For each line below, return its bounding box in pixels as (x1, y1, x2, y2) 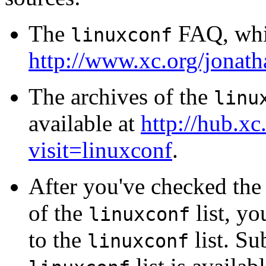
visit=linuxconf (28, 137, 172, 163)
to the (28, 226, 87, 252)
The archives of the (28, 83, 214, 109)
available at (28, 110, 141, 136)
